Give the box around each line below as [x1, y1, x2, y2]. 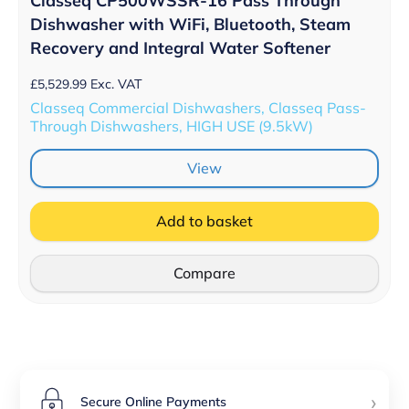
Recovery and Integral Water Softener [30, 37, 330, 59]
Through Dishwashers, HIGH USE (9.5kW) [30, 117, 313, 136]
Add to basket [156, 212, 253, 231]
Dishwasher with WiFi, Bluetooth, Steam [30, 14, 351, 36]
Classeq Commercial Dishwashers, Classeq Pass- [30, 99, 366, 118]
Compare [173, 264, 236, 283]
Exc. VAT [90, 76, 142, 93]
